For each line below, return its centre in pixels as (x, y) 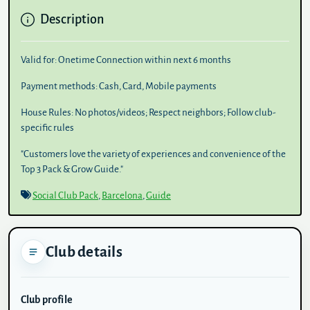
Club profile (47, 300)
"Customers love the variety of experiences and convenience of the (153, 154)
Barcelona (122, 195)
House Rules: (47, 112)
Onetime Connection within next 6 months (144, 60)
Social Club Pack (65, 195)
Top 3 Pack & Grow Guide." (72, 169)
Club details (84, 252)
